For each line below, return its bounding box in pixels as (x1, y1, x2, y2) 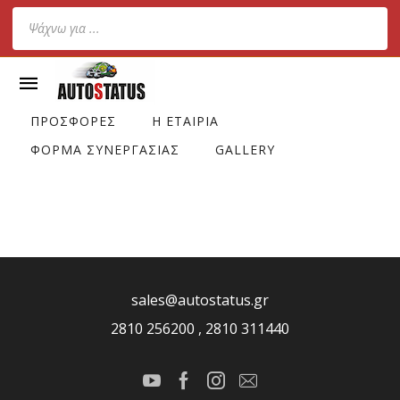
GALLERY (215, 141, 275, 158)
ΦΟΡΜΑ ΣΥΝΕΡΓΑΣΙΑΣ (30, 141, 179, 158)
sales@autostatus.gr (131, 290, 269, 310)
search (12, 33, 56, 54)
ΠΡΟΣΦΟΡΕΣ (30, 112, 116, 129)
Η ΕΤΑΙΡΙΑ (152, 112, 219, 129)
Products (12, 8, 71, 29)
